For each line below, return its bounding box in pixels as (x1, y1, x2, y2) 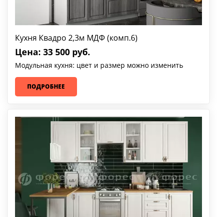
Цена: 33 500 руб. (15, 46, 90, 58)
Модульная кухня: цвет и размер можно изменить (15, 60, 183, 70)
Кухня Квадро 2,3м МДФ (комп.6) (15, 32, 138, 43)
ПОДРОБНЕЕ (27, 82, 65, 91)
